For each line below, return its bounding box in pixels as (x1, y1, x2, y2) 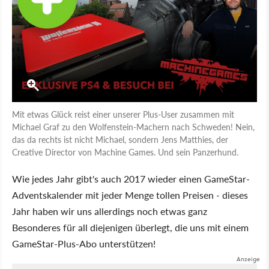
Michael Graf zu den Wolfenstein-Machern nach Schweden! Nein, (12, 120, 255, 133)
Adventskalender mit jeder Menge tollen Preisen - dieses (12, 187, 248, 202)
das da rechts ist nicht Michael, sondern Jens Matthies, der (12, 133, 228, 145)
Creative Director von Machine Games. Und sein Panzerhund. (12, 145, 238, 158)
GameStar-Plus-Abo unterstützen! (12, 236, 156, 250)
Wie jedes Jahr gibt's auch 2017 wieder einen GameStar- (12, 171, 250, 186)
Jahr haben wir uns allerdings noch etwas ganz (12, 204, 207, 218)
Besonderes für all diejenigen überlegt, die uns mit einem (12, 220, 249, 234)
